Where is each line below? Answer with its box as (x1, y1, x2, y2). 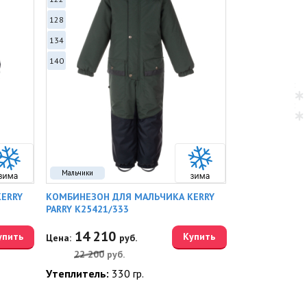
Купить (183, 230, 216, 243)
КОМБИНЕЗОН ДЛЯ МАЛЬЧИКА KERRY (46, 191, 215, 203)
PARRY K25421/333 (46, 203, 130, 215)
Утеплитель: (46, 267, 112, 280)
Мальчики (62, 168, 94, 177)
